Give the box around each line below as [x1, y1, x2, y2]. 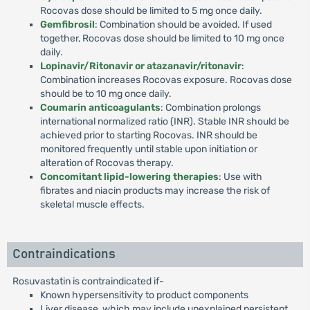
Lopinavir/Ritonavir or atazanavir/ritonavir [39, 60, 241, 72]
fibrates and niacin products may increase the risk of [39, 185, 270, 197]
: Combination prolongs [160, 102, 261, 113]
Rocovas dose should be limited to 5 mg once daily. [39, 5, 262, 17]
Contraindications [12, 248, 116, 261]
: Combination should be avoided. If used [94, 19, 272, 30]
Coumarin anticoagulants [39, 102, 161, 113]
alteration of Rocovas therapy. [39, 157, 174, 169]
